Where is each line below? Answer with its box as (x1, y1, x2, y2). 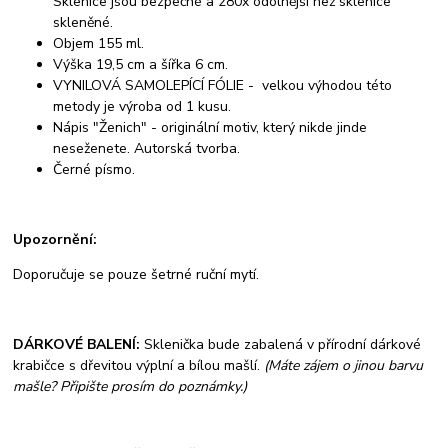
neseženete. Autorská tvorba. (53, 138, 241, 158)
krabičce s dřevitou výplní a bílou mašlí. (13, 355, 265, 375)
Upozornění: (13, 229, 98, 249)
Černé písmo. (53, 159, 136, 179)
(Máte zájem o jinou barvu (264, 355, 424, 375)
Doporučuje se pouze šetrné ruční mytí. (13, 264, 264, 284)
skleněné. (53, 12, 114, 32)
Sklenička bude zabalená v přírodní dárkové (140, 334, 422, 354)
